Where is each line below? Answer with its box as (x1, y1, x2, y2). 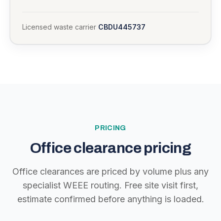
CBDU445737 (98, 23, 146, 31)
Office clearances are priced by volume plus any (12, 166, 209, 177)
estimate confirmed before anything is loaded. (17, 194, 204, 204)
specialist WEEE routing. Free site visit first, (23, 180, 198, 190)
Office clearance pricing (30, 140, 191, 156)
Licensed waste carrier (22, 23, 98, 31)
